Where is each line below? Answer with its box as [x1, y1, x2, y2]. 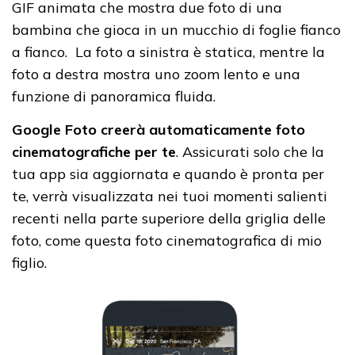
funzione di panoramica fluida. [12, 86, 216, 105]
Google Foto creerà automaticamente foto [12, 120, 305, 139]
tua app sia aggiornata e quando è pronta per [12, 164, 324, 183]
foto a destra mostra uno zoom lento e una [12, 64, 300, 83]
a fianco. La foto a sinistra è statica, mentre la [12, 42, 325, 61]
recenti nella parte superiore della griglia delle [12, 208, 326, 227]
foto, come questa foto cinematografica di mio [12, 231, 322, 250]
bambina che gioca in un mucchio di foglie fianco [12, 20, 341, 39]
